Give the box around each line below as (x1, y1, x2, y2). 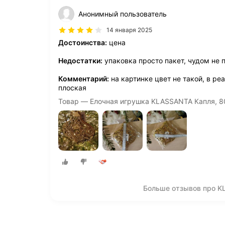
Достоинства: (58, 38, 107, 47)
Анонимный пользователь (78, 10, 167, 18)
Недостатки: (58, 56, 102, 65)
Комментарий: (58, 74, 109, 83)
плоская (58, 83, 86, 92)
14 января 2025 (106, 26, 152, 34)
